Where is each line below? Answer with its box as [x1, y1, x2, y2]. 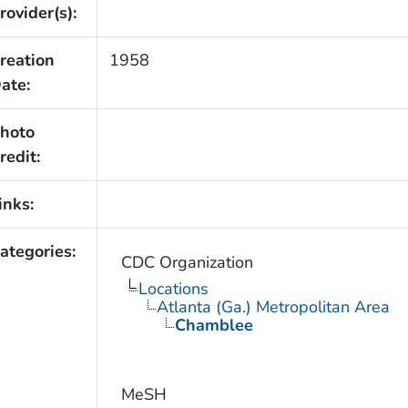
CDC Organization [120, 250, 253, 273]
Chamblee [174, 313, 253, 336]
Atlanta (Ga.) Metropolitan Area [156, 295, 390, 318]
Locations [138, 277, 209, 300]
